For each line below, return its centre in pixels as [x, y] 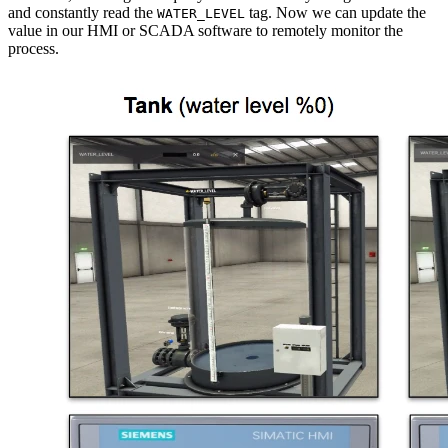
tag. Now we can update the [335, 12]
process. [33, 48]
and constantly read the [82, 12]
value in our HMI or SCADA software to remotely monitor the [205, 30]
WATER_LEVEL [201, 13]
